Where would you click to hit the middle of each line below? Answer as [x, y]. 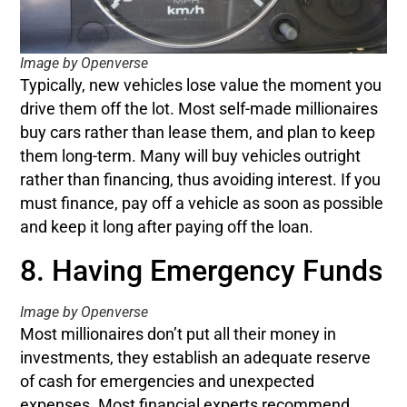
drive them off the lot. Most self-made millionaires [199, 109]
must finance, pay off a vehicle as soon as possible [202, 203]
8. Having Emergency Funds [202, 270]
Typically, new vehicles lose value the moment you [201, 85]
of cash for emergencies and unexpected [168, 381]
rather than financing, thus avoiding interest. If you [201, 179]
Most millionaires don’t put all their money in [179, 334]
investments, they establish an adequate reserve [196, 357]
